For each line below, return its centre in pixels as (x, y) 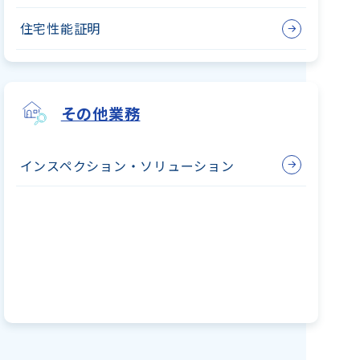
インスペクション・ (80, 165)
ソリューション (187, 165)
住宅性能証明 (60, 28)
